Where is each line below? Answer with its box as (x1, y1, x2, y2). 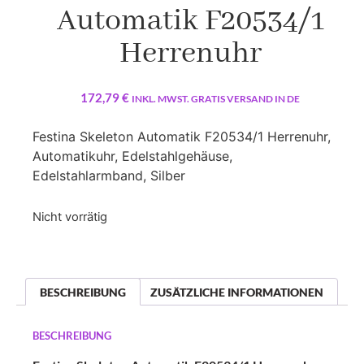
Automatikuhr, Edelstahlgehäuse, (32, 147, 232, 164)
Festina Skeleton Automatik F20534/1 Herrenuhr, (32, 128, 331, 145)
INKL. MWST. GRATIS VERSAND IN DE (132, 93, 300, 106)
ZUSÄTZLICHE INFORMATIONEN (150, 284, 324, 299)
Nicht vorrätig (32, 210, 107, 225)
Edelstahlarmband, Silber (32, 167, 185, 184)
